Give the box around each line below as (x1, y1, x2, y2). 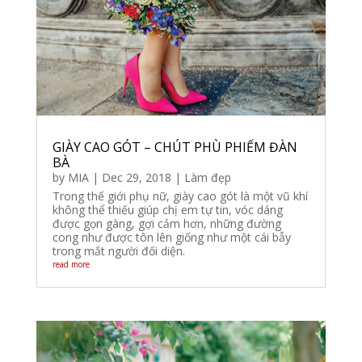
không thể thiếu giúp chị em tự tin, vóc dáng (52, 202, 283, 218)
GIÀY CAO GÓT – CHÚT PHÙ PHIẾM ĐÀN (52, 138, 297, 157)
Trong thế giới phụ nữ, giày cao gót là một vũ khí (52, 188, 308, 204)
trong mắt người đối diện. (52, 243, 185, 259)
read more (52, 259, 90, 271)
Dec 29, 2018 (101, 170, 171, 186)
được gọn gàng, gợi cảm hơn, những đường (52, 216, 281, 232)
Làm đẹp (183, 170, 231, 186)
